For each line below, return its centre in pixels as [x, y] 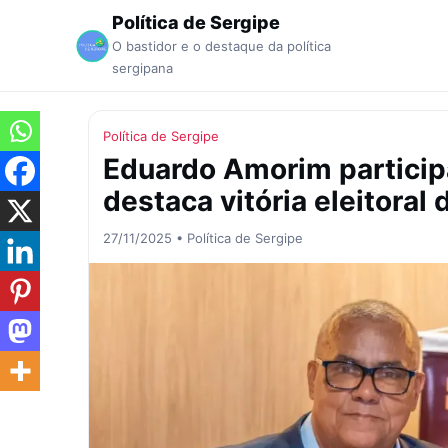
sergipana [142, 68]
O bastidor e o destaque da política [221, 46]
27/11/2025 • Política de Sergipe [203, 238]
